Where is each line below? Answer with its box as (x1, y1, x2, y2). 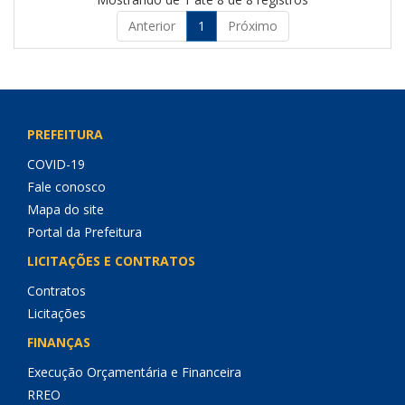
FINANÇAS (27, 334, 90, 351)
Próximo (227, 17, 278, 34)
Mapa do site (27, 201, 104, 218)
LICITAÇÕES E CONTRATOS (27, 252, 195, 269)
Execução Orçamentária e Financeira (27, 363, 241, 381)
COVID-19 (27, 155, 85, 173)
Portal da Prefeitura (27, 223, 142, 240)
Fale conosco (27, 178, 106, 195)
